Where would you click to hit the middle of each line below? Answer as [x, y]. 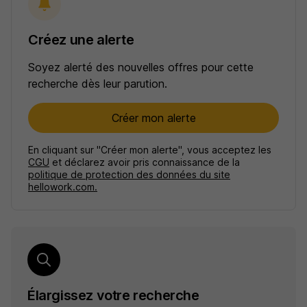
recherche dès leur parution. [98, 84]
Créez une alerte [81, 40]
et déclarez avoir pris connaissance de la [145, 162]
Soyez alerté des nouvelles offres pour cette [141, 67]
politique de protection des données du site [129, 175]
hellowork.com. [63, 187]
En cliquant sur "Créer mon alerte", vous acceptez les [150, 150]
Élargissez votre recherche [113, 296]
